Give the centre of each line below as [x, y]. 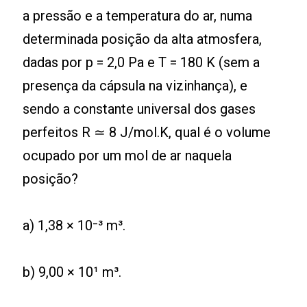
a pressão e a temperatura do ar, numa [138, 16]
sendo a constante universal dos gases [139, 109]
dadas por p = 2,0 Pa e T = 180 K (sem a [142, 62]
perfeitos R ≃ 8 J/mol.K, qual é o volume [147, 132]
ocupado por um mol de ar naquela [127, 156]
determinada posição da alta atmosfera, [143, 39]
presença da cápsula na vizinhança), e [135, 86]
